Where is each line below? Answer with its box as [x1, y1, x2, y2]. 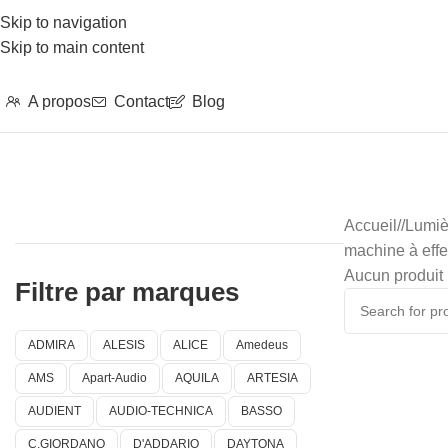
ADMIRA [28, 338, 75, 352]
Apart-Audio [82, 371, 147, 385]
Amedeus [236, 338, 288, 352]
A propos [28, 93, 91, 110]
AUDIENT [28, 404, 81, 418]
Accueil [343, 217, 397, 234]
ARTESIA [247, 371, 298, 385]
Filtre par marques [15, 277, 239, 307]
